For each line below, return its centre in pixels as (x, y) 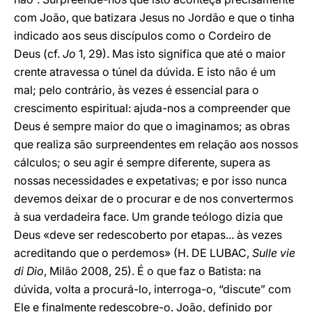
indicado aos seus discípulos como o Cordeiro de (142, 36)
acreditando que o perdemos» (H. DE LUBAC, (133, 253)
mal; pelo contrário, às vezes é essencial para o (136, 90)
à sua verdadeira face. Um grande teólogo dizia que (148, 217)
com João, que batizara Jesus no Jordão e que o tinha (154, 17)
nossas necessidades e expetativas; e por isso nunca (150, 180)
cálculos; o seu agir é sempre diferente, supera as (142, 162)
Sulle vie (274, 253)
